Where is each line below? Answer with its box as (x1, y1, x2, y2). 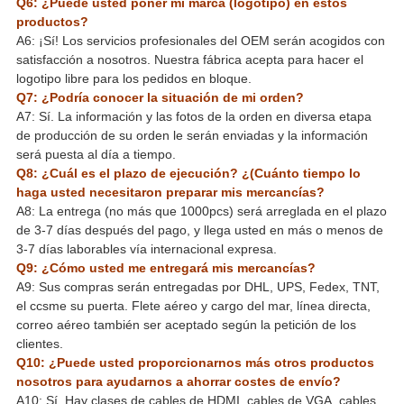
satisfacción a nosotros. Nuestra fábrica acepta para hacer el (15, 52, 363, 68)
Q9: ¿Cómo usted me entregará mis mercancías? (15, 261, 316, 276)
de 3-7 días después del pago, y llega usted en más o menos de (15, 223, 383, 238)
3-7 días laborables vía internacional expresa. (15, 242, 277, 257)
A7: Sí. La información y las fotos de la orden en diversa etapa (15, 109, 372, 124)
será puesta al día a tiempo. (15, 147, 176, 162)
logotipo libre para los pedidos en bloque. (15, 71, 252, 87)
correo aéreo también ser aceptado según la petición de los (15, 317, 356, 333)
